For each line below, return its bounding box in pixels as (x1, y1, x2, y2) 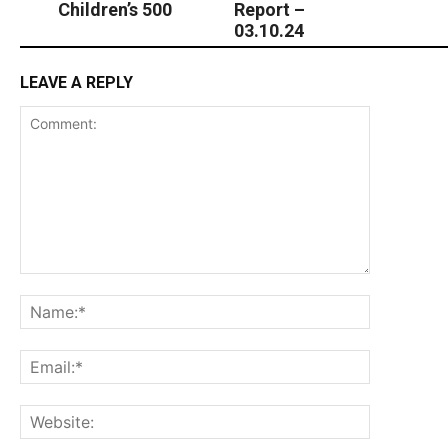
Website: (369, 406, 425, 424)
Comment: (19, 275, 86, 293)
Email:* (369, 351, 414, 369)
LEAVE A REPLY (20, 73, 133, 93)
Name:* (369, 296, 419, 314)
